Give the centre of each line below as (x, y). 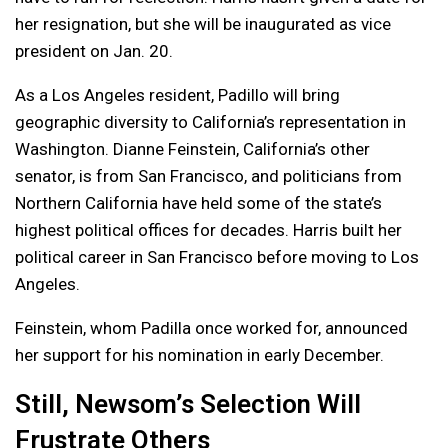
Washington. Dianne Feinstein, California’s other (192, 148)
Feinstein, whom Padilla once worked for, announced (211, 327)
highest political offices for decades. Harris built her (208, 229)
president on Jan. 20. (94, 50)
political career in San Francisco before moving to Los (217, 256)
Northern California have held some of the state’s (198, 202)
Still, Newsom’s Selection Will (188, 403)
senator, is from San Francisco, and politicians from (208, 175)
